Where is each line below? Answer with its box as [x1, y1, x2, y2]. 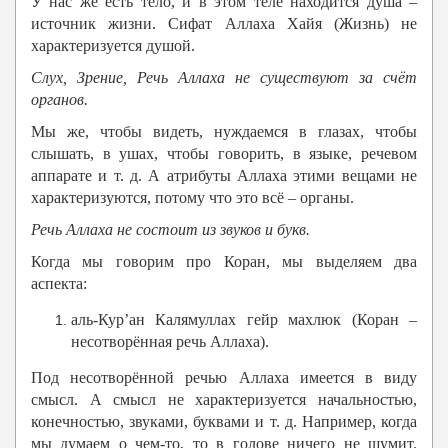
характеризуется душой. [31, 37, 195, 55]
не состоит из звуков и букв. [113, 221, 310, 239]
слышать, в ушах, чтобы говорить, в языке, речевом [31, 145, 417, 163]
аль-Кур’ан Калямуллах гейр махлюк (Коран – [71, 311, 417, 329]
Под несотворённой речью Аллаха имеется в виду [31, 369, 417, 387]
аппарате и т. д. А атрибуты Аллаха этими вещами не [31, 167, 417, 185]
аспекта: [31, 275, 87, 293]
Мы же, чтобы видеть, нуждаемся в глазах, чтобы [31, 123, 417, 141]
